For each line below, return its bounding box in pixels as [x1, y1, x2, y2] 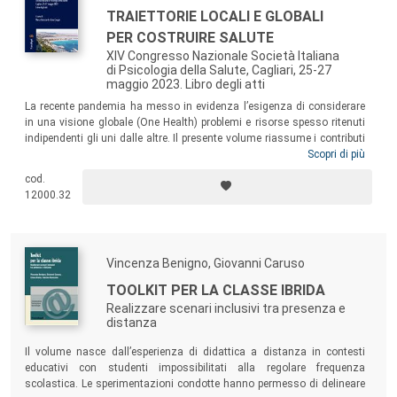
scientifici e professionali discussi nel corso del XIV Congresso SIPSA [25, 147, 365, 160]
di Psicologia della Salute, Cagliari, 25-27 [106, 62, 331, 77]
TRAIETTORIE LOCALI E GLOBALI [106, 7, 323, 25]
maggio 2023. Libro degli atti [106, 76, 265, 91]
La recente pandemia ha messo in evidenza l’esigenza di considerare [25, 99, 365, 113]
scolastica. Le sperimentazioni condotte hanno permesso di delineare [25, 377, 365, 390]
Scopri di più [307, 147, 365, 160]
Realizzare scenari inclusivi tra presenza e [106, 300, 346, 315]
